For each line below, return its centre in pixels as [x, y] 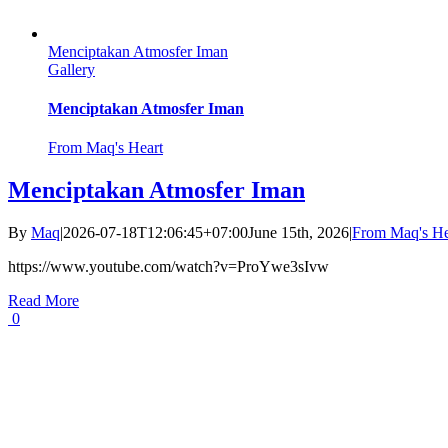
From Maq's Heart [105, 148]
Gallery [71, 69]
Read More [43, 300]
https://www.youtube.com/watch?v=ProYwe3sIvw [168, 266]
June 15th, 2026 [298, 232]
